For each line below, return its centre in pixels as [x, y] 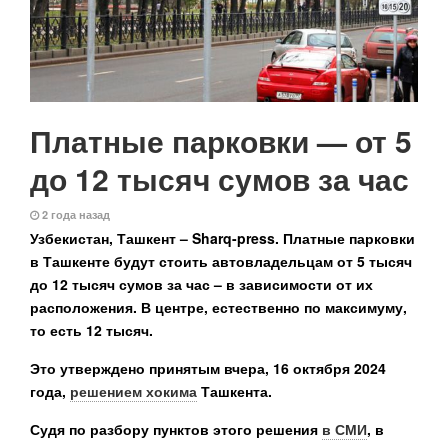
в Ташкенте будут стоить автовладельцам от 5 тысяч [221, 260]
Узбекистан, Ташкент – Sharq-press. [156, 237]
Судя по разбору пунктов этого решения [176, 428]
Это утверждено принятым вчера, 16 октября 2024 [208, 367]
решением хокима [133, 390]
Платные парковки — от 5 [221, 140]
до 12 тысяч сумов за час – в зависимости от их [201, 283]
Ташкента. [234, 390]
